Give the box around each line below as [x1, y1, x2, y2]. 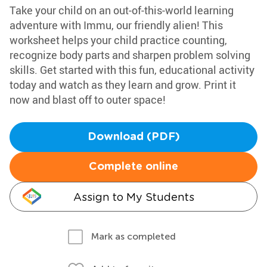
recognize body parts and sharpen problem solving [10, 48, 250, 62]
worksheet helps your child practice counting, [10, 33, 227, 47]
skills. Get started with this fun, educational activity [10, 63, 254, 77]
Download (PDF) [87, 132, 180, 142]
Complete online [89, 162, 178, 172]
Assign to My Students [73, 191, 194, 203]
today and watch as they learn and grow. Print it [10, 77, 236, 92]
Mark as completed [91, 231, 176, 242]
